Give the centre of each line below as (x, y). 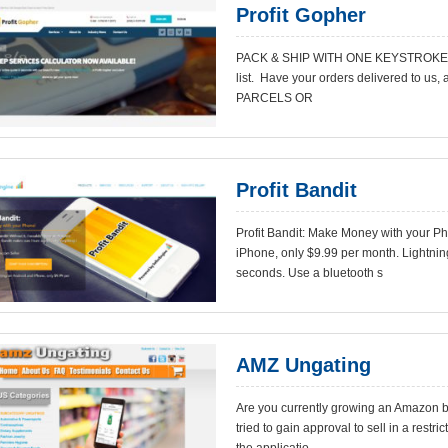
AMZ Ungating (303, 365)
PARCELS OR (274, 98)
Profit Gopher (301, 15)
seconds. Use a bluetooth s (309, 273)
